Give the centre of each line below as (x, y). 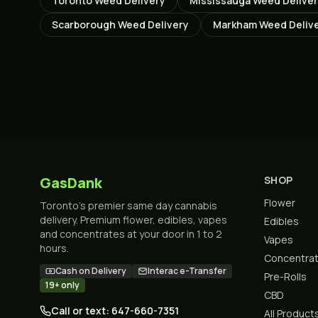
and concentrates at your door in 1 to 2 (131, 234)
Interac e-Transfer (187, 271)
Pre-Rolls (285, 276)
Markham (235, 24)
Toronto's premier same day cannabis (128, 205)
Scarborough (84, 24)
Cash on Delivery (91, 271)
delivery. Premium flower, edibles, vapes (133, 220)
